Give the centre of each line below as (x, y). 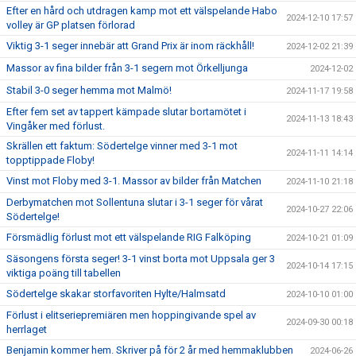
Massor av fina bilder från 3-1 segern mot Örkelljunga (127, 68)
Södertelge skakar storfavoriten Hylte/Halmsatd (116, 294)
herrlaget (27, 329)
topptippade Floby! (50, 160)
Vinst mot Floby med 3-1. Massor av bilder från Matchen (134, 181)
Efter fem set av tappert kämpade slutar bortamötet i (126, 112)
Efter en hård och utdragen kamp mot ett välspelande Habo (142, 11)
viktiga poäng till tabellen (64, 273)
